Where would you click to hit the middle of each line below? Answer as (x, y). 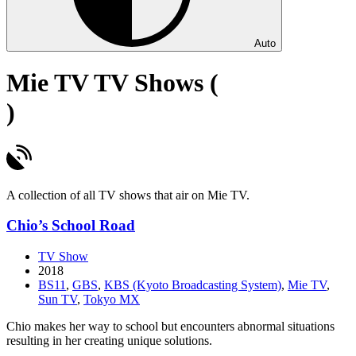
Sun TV (58, 300)
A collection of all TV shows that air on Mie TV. (128, 195)
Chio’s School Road (71, 226)
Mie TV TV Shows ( (112, 83)
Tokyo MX (112, 300)
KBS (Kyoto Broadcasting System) (193, 285)
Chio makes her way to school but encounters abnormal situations (170, 327)
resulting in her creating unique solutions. (109, 341)
